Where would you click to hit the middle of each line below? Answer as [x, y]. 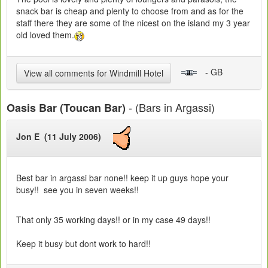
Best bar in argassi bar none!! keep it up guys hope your [122, 177]
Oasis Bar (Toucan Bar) [66, 107]
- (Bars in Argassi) [170, 107]
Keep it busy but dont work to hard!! [83, 243]
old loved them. [45, 34]
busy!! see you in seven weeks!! [77, 189]
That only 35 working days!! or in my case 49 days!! [113, 219]
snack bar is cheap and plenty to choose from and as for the [130, 10]
